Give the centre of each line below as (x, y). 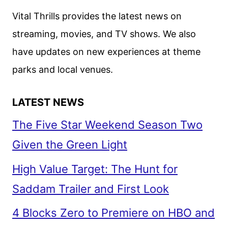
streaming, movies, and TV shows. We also (104, 34)
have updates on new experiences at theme (106, 51)
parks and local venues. (63, 69)
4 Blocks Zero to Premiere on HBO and (113, 213)
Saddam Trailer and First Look (91, 189)
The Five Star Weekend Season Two (107, 124)
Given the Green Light (70, 144)
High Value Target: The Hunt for (95, 169)
